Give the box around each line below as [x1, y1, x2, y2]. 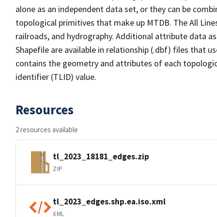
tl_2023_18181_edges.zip [53, 151, 149, 162]
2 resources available [15, 125, 78, 134]
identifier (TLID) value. [15, 71, 96, 82]
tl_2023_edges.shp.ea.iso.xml [53, 196, 166, 207]
